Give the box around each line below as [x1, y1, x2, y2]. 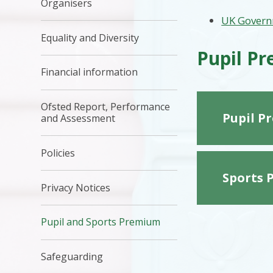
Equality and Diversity [41, 30, 140, 44]
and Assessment [41, 112, 116, 126]
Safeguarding [41, 250, 104, 264]
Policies [41, 146, 76, 160]
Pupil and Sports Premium [41, 215, 161, 229]
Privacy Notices [41, 180, 111, 194]
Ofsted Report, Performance [41, 100, 171, 114]
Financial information [41, 65, 138, 79]
